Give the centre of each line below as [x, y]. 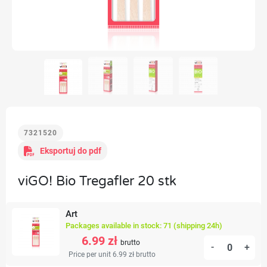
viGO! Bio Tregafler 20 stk [97, 181]
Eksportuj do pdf [70, 151]
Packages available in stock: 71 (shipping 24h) [144, 226]
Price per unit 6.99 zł [102, 255]
